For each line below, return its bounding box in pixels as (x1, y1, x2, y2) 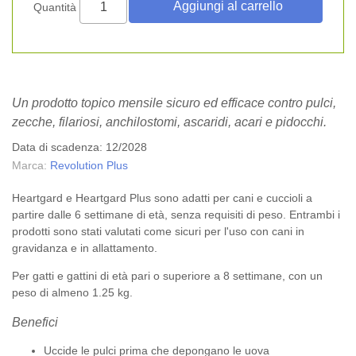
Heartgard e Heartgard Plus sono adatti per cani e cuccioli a (12, 192, 312, 204)
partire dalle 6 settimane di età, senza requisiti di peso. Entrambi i (12, 208, 340, 221)
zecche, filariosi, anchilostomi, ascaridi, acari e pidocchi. (12, 114, 327, 129)
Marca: (12, 159, 47, 172)
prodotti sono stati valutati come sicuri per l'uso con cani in (12, 225, 304, 238)
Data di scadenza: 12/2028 (12, 141, 147, 153)
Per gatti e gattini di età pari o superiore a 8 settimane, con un (12, 269, 323, 282)
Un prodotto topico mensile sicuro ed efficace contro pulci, (12, 95, 336, 110)
